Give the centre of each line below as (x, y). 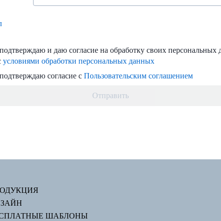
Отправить (110, 95)
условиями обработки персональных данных (79, 61)
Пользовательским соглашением (138, 75)
